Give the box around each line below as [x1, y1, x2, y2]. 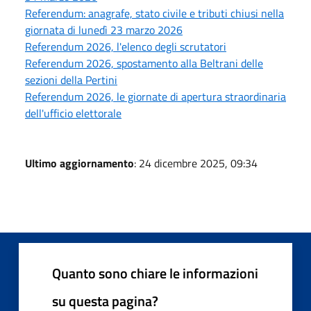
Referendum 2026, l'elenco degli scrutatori [25, 37, 226, 55]
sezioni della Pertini [25, 71, 117, 88]
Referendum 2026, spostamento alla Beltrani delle [25, 54, 263, 72]
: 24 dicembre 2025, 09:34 [134, 154, 258, 171]
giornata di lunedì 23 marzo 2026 [25, 21, 183, 38]
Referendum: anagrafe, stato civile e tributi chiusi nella [25, 4, 284, 22]
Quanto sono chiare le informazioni [52, 262, 258, 284]
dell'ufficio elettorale [25, 104, 121, 121]
